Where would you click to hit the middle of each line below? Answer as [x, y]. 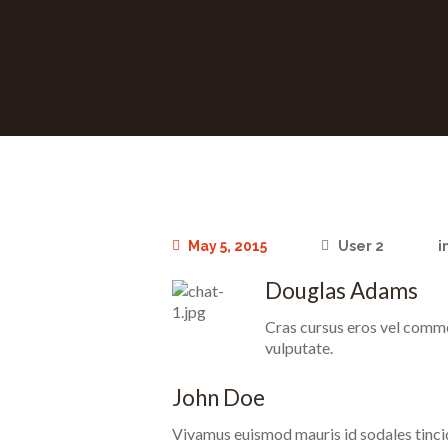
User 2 [360, 246]
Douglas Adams [341, 290]
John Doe [218, 398]
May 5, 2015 [228, 246]
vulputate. [299, 347]
